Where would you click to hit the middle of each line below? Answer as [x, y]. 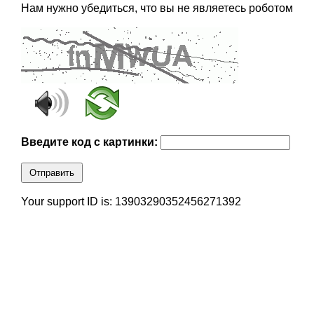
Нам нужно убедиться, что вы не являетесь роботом [157, 8]
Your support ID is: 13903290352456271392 [131, 202]
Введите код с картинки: [90, 142]
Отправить [52, 173]
